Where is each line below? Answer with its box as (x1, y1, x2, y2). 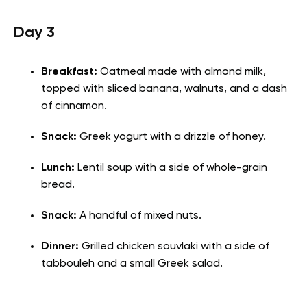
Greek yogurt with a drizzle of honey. (77, 132, 266, 143)
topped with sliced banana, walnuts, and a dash (41, 84, 287, 95)
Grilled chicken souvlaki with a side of (82, 241, 269, 253)
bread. (41, 180, 75, 191)
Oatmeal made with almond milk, (97, 66, 266, 78)
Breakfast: (41, 66, 97, 78)
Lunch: (41, 162, 75, 174)
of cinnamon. (41, 101, 107, 112)
